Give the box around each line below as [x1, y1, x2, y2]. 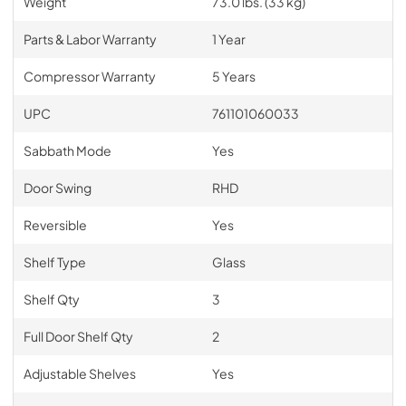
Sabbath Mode [23, 141, 111, 159]
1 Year [211, 30, 246, 47]
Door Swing [23, 179, 92, 196]
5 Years [211, 67, 256, 84]
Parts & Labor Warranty [23, 30, 157, 47]
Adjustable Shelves [23, 364, 136, 382]
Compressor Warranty [23, 67, 156, 84]
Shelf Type [23, 253, 86, 270]
